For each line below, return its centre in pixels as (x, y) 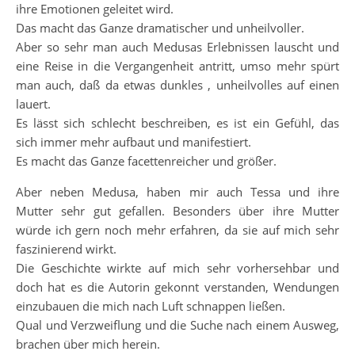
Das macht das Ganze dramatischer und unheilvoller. (160, 28)
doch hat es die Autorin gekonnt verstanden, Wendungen (177, 287)
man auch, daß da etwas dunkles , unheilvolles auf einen (177, 85)
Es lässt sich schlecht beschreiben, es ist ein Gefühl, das (177, 123)
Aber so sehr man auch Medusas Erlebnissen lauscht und (177, 47)
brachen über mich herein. (88, 344)
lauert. (33, 104)
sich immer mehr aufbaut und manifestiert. (134, 142)
